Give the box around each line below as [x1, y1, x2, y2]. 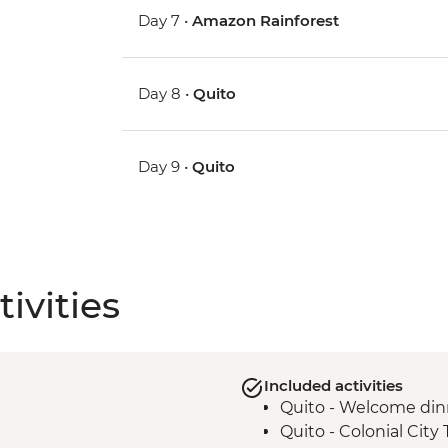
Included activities [263, 376, 403, 396]
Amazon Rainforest [192, 11, 340, 31]
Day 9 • [138, 157, 193, 177]
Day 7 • [138, 11, 193, 31]
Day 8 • [138, 84, 194, 104]
